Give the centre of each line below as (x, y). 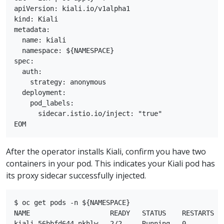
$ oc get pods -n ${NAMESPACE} (72, 202)
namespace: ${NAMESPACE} (64, 50)
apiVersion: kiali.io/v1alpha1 (72, 8)
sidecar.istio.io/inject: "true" (88, 113)
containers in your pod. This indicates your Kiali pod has (110, 163)
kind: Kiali (36, 19)
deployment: (40, 92)
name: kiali (40, 40)
